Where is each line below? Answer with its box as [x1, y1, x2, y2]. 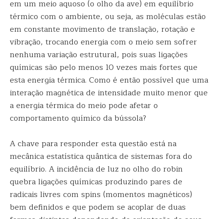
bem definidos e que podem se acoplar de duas [10, 201, 186, 214]
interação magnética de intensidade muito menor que [10, 87, 208, 99]
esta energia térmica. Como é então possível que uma [10, 74, 208, 87]
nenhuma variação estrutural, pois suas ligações [10, 48, 188, 61]
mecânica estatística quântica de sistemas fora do [10, 150, 192, 163]
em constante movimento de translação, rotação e [10, 23, 195, 36]
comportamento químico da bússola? [10, 112, 146, 125]
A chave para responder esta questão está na [10, 137, 176, 150]
